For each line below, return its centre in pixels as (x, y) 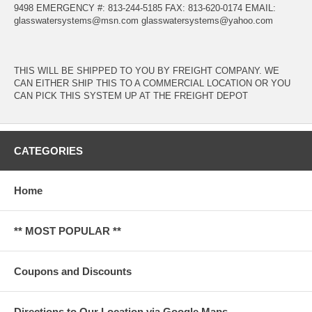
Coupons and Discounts (73, 272)
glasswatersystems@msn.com (76, 21)
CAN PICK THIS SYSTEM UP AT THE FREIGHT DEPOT (131, 96)
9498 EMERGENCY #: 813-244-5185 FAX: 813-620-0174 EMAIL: (145, 8)
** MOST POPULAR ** (68, 231)
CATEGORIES (48, 151)
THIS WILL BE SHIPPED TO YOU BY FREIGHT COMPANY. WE (147, 71)
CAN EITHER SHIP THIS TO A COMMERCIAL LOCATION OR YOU (152, 84)
